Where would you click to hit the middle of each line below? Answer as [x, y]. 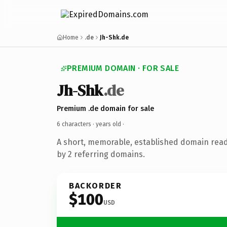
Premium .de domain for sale [105, 108]
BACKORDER [96, 185]
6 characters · [76, 124]
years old [108, 124]
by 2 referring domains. [101, 154]
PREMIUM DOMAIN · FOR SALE [123, 68]
